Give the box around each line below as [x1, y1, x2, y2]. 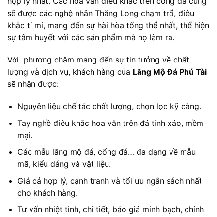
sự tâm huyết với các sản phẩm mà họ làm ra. [7, 32, 174, 43]
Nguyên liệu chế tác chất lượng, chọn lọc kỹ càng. [17, 101, 201, 111]
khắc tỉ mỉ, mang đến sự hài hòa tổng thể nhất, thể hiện [7, 20, 209, 31]
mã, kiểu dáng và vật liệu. [17, 159, 111, 169]
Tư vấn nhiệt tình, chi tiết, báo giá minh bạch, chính [17, 204, 204, 215]
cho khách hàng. [17, 187, 77, 198]
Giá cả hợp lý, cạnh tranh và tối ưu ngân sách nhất [17, 175, 202, 186]
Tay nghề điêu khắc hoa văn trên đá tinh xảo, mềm [17, 118, 203, 128]
